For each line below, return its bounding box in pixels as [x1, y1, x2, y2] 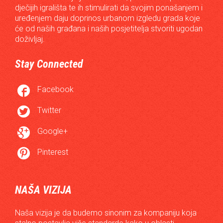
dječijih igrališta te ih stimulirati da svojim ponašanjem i [15, 3, 203, 13]
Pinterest [37, 147, 68, 157]
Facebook [37, 85, 74, 95]
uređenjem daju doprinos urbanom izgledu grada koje [15, 13, 200, 23]
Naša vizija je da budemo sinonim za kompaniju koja [15, 208, 197, 218]
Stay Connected [15, 58, 83, 71]
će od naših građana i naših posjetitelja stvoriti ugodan [15, 24, 203, 34]
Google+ [37, 126, 68, 136]
